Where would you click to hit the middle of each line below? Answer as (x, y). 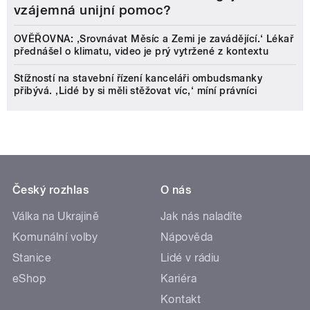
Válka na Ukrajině (56, 217)
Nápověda (187, 237)
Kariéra (179, 279)
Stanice (32, 258)
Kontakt (181, 300)
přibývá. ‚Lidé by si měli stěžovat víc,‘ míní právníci (136, 91)
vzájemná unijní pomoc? (93, 10)
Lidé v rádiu (190, 258)
